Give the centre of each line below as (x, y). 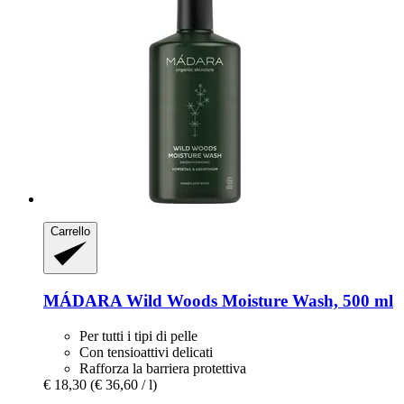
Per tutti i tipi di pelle (138, 335)
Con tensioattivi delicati (146, 352)
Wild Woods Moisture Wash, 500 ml (257, 301)
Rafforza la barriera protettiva (163, 368)
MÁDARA (83, 301)
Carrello (70, 231)
